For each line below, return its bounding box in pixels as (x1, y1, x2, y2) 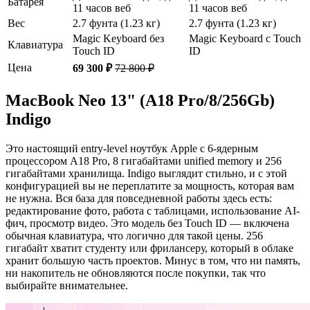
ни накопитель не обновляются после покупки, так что (6, 266, 266, 279)
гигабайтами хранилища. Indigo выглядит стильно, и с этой (6, 167, 287, 179)
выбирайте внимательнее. (6, 279, 128, 291)
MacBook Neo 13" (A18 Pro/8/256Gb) (6, 91, 275, 109)
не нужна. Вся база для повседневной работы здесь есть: (6, 192, 272, 204)
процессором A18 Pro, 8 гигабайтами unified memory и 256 (6, 154, 282, 167)
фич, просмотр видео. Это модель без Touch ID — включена (6, 217, 289, 229)
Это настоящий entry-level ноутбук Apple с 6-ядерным (6, 142, 258, 154)
